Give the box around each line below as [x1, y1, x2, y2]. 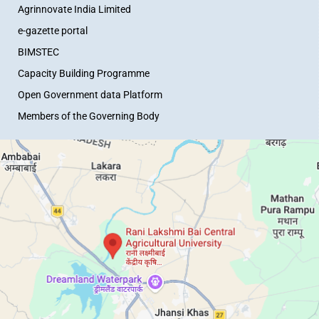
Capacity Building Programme [18, 68, 150, 79]
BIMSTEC [18, 46, 59, 58]
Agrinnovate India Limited [18, 4, 131, 15]
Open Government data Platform [18, 89, 162, 100]
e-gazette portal [18, 25, 88, 36]
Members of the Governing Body [18, 110, 159, 122]
